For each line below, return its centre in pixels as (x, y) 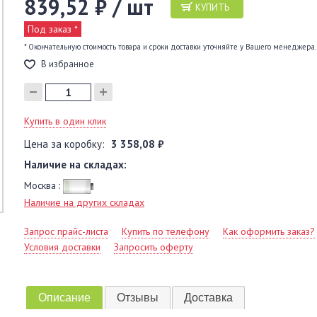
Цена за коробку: (66, 144)
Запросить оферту (154, 247)
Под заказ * (53, 29)
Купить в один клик (65, 121)
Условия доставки (62, 247)
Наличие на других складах (84, 202)
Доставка (209, 297)
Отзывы (137, 297)
